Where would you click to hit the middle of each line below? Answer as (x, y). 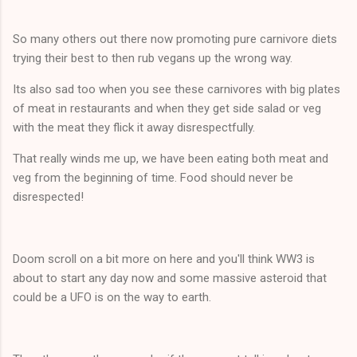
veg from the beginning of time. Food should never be (153, 177)
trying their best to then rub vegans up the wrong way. (153, 58)
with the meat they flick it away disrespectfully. (135, 127)
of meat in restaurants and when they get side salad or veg (167, 108)
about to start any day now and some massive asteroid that (170, 278)
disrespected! (48, 196)
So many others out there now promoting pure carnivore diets (175, 39)
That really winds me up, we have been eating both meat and (171, 158)
